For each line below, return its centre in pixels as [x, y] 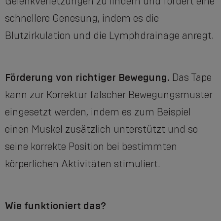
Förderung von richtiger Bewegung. [89, 78]
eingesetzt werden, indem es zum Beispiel [98, 112]
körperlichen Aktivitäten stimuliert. [83, 164]
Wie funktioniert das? [55, 206]
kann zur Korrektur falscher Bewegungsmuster [109, 95]
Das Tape [192, 78]
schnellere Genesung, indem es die [82, 18]
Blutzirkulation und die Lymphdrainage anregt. [110, 36]
